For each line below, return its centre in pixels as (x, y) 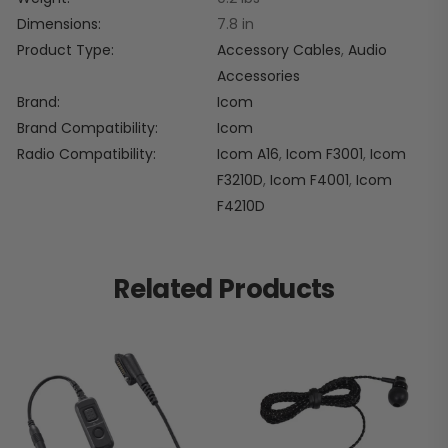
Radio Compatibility (85, 154)
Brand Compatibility (86, 128)
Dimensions (57, 24)
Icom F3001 (324, 154)
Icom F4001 (309, 180)
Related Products (224, 289)
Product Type (64, 50)
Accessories (258, 76)
